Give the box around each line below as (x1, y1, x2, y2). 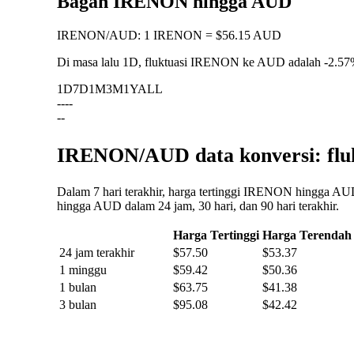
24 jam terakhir (59, 246, 134, 260)
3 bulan (59, 298, 96, 312)
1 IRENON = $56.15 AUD (144, 28, 281, 42)
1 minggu (59, 263, 107, 277)
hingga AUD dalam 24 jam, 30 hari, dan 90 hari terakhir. (57, 199, 339, 213)
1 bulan (59, 281, 96, 295)
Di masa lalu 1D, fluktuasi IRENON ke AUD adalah (57, 55, 324, 69)
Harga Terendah (262, 228, 352, 243)
